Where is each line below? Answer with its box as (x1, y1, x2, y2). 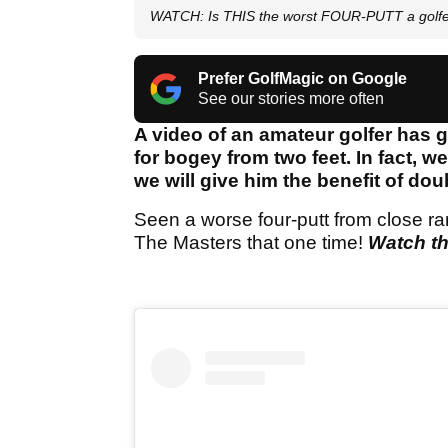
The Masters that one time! (134, 232, 368, 254)
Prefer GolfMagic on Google (198, 70, 407, 88)
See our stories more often (198, 90, 384, 108)
